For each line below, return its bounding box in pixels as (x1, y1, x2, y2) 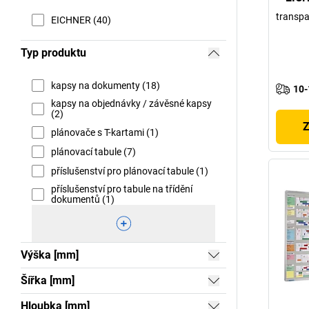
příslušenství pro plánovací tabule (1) (51, 165, 208, 177)
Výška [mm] (21, 248, 79, 261)
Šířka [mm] (21, 274, 74, 287)
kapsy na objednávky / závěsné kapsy (51, 98, 212, 109)
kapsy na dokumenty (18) (51, 79, 160, 91)
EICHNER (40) (51, 14, 111, 26)
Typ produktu (21, 46, 86, 59)
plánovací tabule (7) (51, 146, 136, 157)
